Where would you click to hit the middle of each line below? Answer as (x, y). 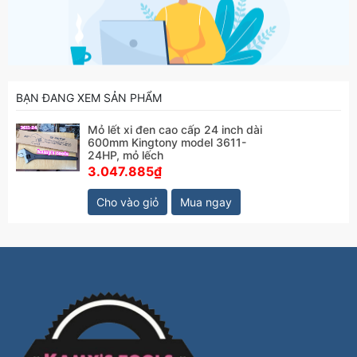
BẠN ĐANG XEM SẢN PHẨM (89, 98)
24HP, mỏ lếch (126, 155)
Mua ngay (206, 202)
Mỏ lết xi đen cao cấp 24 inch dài (175, 129)
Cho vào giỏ (127, 202)
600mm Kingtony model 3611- (167, 142)
